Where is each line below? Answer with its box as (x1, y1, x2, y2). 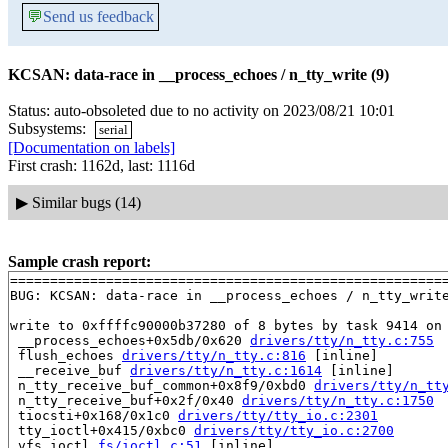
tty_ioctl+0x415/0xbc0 (10, 422, 194, 438)
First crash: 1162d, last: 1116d (8, 157, 195, 175)
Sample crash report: (8, 252, 151, 270)
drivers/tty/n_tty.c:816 (122, 347, 306, 363)
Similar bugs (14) (31, 193, 141, 211)
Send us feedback (43, 8, 154, 25)
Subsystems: (8, 120, 90, 137)
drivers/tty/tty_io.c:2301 (178, 407, 378, 423)
